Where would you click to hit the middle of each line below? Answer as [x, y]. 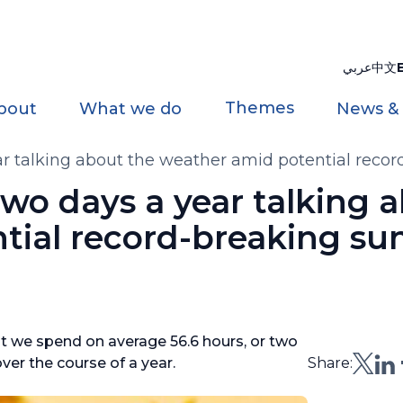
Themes [259, 108]
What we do [131, 109]
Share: [331, 363]
